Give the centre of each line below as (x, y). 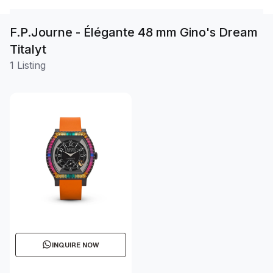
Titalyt (28, 50)
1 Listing (28, 66)
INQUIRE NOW (76, 245)
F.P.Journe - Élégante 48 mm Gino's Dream (134, 33)
